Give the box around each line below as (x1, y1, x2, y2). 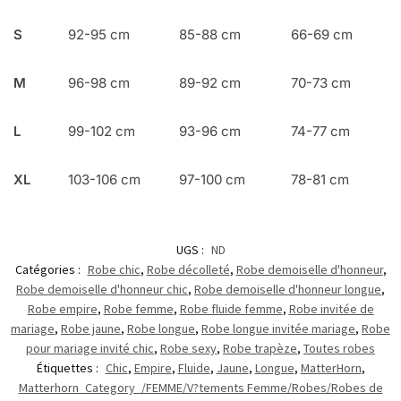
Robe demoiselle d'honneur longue (194, 280, 381, 297)
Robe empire (27, 300, 98, 317)
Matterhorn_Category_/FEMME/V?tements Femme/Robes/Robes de (18, 379, 383, 396)
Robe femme (103, 300, 174, 317)
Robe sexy (160, 339, 217, 356)
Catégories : (14, 260, 83, 277)
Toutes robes (303, 339, 375, 356)
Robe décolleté (146, 260, 230, 277)
